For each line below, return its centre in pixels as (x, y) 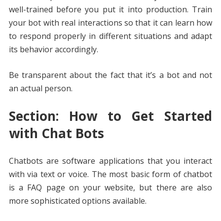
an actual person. (40, 89)
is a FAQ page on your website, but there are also (110, 188)
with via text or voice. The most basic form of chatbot (110, 174)
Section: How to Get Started (110, 116)
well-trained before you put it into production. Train (110, 10)
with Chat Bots (56, 133)
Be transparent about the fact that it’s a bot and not (110, 75)
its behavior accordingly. (53, 50)
